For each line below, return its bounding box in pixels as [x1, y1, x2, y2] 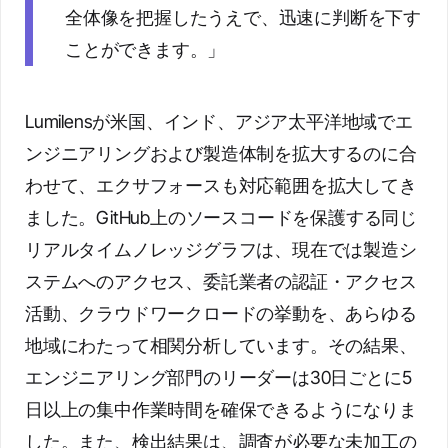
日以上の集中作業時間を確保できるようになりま [25, 399, 417, 420]
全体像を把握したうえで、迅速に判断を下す [65, 7, 421, 28]
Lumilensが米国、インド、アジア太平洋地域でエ [25, 111, 413, 132]
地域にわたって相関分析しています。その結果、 [25, 335, 417, 356]
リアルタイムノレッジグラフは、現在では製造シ [25, 239, 417, 260]
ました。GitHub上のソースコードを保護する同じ [25, 207, 417, 228]
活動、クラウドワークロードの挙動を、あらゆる [25, 303, 417, 324]
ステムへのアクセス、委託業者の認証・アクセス [25, 271, 417, 292]
